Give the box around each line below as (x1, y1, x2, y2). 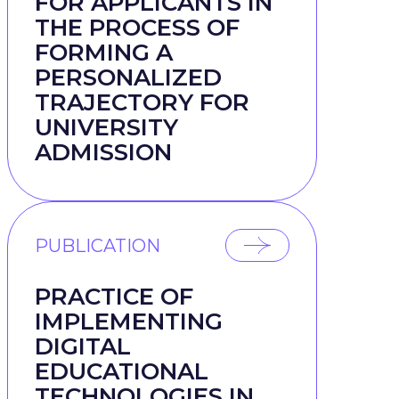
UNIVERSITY (35, 113, 178, 142)
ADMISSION (35, 138, 172, 167)
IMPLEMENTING (35, 307, 223, 336)
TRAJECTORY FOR (35, 88, 249, 117)
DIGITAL (35, 332, 131, 361)
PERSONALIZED (35, 63, 222, 92)
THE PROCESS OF (35, 13, 240, 42)
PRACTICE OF (35, 282, 193, 311)
